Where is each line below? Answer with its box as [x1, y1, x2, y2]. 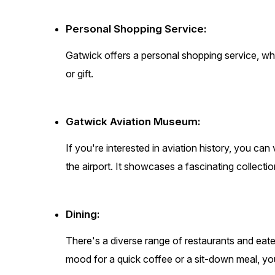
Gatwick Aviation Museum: [66, 115, 201, 128]
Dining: [66, 208, 100, 221]
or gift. [66, 68, 94, 80]
